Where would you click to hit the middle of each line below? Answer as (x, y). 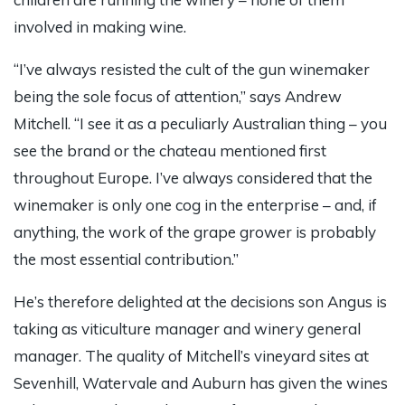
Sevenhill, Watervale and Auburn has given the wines (201, 383)
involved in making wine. (100, 27)
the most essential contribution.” (126, 259)
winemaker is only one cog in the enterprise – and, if (195, 205)
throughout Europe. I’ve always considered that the (193, 178)
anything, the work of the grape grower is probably (195, 232)
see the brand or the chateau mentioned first (170, 151)
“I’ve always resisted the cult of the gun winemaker (192, 70)
